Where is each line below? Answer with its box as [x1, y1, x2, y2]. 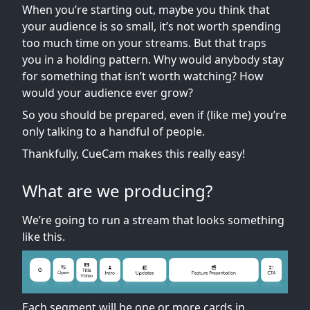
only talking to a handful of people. [22, 124, 205, 139]
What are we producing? [22, 179, 212, 202]
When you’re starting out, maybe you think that [22, 2, 270, 17]
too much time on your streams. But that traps [22, 35, 266, 51]
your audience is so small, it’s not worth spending [22, 19, 281, 34]
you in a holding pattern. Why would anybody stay [22, 52, 284, 67]
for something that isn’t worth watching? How [22, 69, 264, 84]
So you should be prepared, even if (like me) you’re [22, 107, 286, 122]
